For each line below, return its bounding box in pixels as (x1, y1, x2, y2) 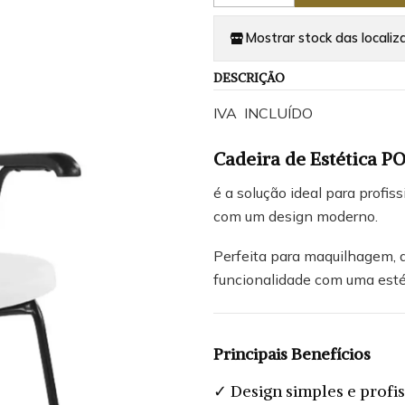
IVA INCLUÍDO (213, 103, 313, 122)
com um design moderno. (213, 206, 378, 225)
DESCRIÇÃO (213, 70, 285, 86)
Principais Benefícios (213, 343, 371, 364)
